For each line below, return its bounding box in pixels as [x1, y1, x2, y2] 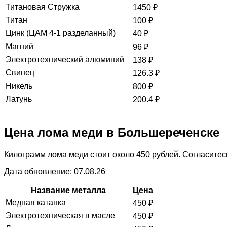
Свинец [6, 68, 34, 78]
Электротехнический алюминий [6, 55, 124, 64]
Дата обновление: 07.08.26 [4, 167, 105, 176]
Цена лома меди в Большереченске [4, 126, 219, 140]
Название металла [30, 185, 106, 195]
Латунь [6, 95, 32, 104]
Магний [6, 42, 33, 51]
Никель [6, 82, 32, 91]
